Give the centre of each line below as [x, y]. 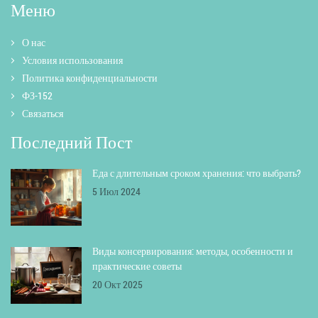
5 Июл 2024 [116, 192]
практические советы [137, 266]
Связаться [43, 114]
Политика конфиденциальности [90, 78]
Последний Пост [71, 142]
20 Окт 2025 [117, 285]
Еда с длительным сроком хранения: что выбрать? [197, 173]
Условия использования [72, 60]
